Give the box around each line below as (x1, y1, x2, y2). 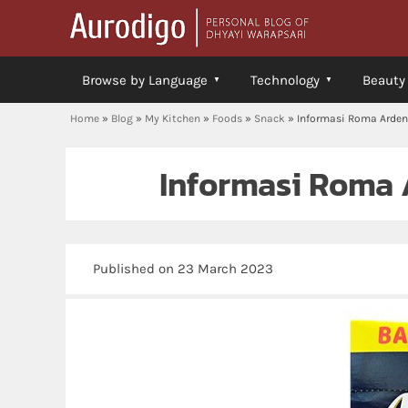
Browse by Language (82, 72, 208, 88)
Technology (250, 72, 320, 88)
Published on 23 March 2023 (93, 260, 273, 277)
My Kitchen (145, 112, 200, 125)
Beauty (362, 72, 405, 88)
